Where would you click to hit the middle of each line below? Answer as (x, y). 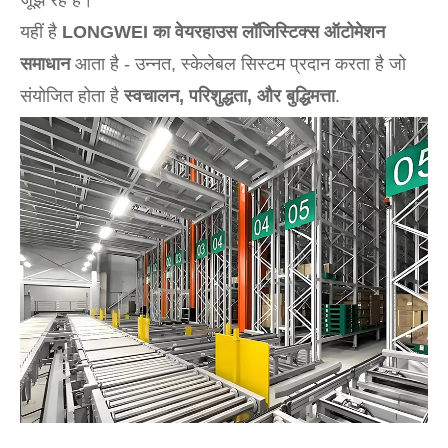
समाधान (45, 64)
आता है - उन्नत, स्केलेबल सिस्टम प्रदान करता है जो (238, 64)
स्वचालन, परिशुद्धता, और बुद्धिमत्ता (229, 96)
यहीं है (41, 32)
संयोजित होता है (72, 96)
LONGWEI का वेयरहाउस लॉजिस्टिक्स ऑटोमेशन (223, 32)
